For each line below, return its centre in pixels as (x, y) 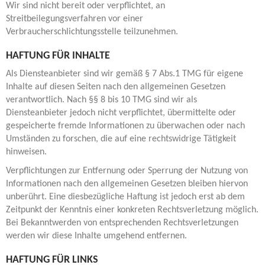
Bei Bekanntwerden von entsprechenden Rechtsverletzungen (122, 223)
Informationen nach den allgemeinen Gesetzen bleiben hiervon (127, 184)
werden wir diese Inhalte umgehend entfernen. (96, 236)
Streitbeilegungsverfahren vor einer (75, 19)
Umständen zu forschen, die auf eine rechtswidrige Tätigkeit (121, 139)
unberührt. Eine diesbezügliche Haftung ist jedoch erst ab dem (125, 197)
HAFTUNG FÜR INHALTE (58, 56)
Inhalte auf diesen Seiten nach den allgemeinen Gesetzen (116, 87)
